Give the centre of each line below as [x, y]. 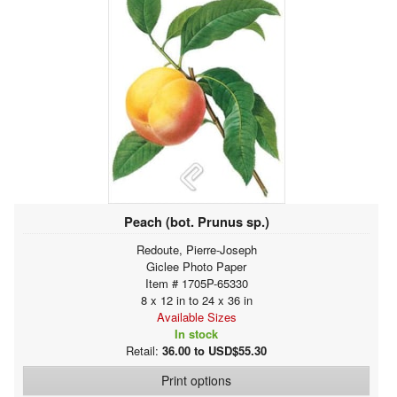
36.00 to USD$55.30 [214, 350]
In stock [196, 333]
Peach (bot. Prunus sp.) [196, 221]
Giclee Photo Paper [196, 266]
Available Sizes [196, 316]
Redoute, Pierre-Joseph [196, 249]
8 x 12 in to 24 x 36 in [196, 300]
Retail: [144, 350]
